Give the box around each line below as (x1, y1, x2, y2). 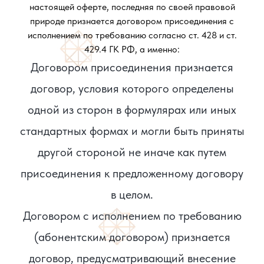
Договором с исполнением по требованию (22, 209, 242, 223)
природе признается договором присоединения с (30, 15, 234, 27)
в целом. (111, 187, 153, 202)
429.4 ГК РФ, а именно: (84, 44, 180, 55)
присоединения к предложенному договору (21, 166, 243, 180)
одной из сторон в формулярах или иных (28, 103, 236, 117)
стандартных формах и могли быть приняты (19, 124, 245, 138)
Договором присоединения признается (31, 60, 233, 74)
